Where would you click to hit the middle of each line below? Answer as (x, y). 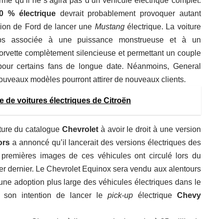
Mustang (109, 27)
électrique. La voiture (163, 27)
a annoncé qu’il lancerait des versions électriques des (107, 143)
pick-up (120, 196)
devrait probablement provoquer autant (130, 14)
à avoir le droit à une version (150, 130)
